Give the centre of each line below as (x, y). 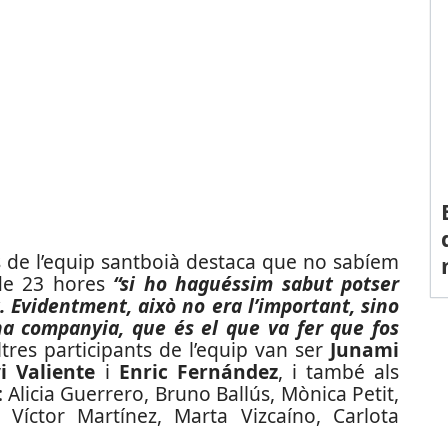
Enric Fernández (198, 371)
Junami (364, 349)
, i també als (338, 371)
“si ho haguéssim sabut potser (256, 283)
